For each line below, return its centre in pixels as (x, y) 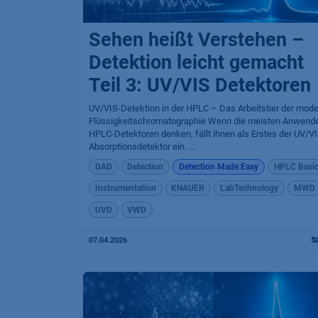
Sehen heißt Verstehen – (196, 39)
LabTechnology (249, 188)
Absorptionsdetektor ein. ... (142, 146)
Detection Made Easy (218, 166)
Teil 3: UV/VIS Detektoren (200, 85)
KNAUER (188, 188)
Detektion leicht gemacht (196, 62)
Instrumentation (125, 188)
